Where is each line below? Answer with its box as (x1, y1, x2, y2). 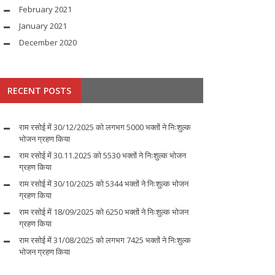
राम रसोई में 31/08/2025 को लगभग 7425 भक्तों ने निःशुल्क (19, 234, 191, 246)
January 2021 (19, 20, 67, 31)
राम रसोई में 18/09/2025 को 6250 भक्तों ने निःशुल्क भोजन (19, 206, 188, 217)
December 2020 (19, 37, 77, 48)
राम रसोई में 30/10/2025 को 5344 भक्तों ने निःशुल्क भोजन (19, 178, 188, 189)
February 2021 (19, 4, 72, 15)
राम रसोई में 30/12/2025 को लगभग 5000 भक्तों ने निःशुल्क (19, 122, 191, 133)
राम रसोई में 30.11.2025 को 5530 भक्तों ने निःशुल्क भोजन (19, 150, 186, 161)
